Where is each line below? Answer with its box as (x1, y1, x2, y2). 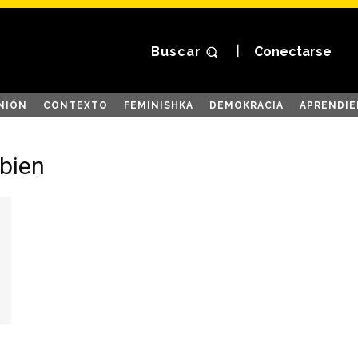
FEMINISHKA (124, 99, 193, 111)
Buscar (151, 44, 202, 60)
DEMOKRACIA (209, 99, 284, 111)
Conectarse (253, 44, 332, 60)
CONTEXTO (43, 99, 108, 111)
